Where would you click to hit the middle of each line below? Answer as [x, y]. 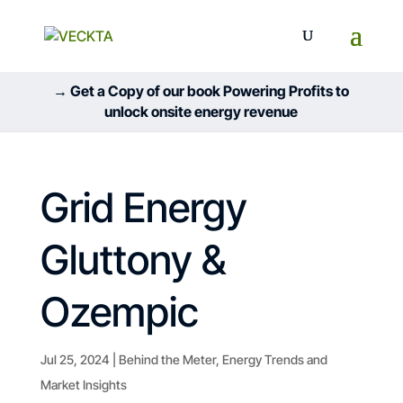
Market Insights [83, 385]
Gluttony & [133, 260]
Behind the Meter [167, 359]
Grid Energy [143, 207]
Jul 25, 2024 [75, 359]
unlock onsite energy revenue [201, 112]
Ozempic [119, 312]
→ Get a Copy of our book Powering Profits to [201, 91]
